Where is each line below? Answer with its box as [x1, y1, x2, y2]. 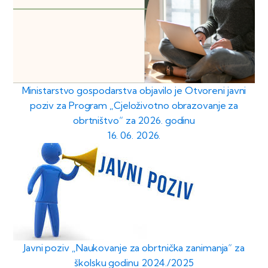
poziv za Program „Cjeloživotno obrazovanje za [29, 99, 239, 112]
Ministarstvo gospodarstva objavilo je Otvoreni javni [22, 84, 246, 97]
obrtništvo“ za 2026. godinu [72, 114, 196, 127]
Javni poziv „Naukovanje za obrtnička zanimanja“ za [23, 242, 245, 254]
